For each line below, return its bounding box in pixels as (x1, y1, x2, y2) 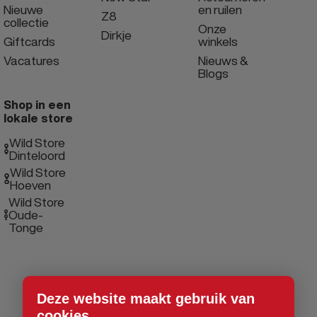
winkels (198, 32, 238, 50)
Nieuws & (198, 51, 249, 69)
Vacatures (4, 51, 59, 69)
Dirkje (100, 25, 132, 44)
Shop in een (4, 96, 71, 113)
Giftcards (4, 32, 55, 50)
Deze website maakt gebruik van (37, 291, 255, 306)
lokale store (4, 109, 73, 127)
